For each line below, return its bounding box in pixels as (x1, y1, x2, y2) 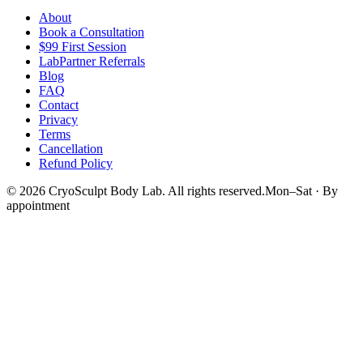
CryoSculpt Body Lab (49, 183, 162, 198)
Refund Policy (39, 156, 113, 170)
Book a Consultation (39, 24, 144, 39)
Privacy (39, 112, 78, 126)
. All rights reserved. (162, 183, 265, 198)
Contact (39, 97, 79, 112)
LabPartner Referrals (39, 53, 145, 68)
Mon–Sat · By (265, 183, 338, 198)
